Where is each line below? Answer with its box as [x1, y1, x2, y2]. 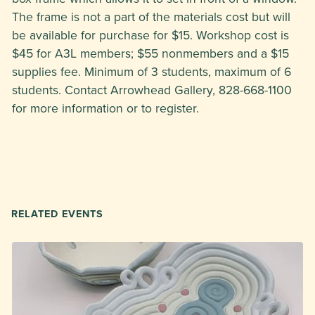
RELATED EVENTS [11, 206, 103, 221]
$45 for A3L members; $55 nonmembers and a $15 [12, 44, 289, 62]
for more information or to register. [12, 99, 199, 117]
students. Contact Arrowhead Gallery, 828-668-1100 [12, 81, 292, 98]
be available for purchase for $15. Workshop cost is [12, 26, 289, 44]
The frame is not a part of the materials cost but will [12, 8, 290, 25]
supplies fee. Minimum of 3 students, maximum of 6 [12, 63, 291, 80]
